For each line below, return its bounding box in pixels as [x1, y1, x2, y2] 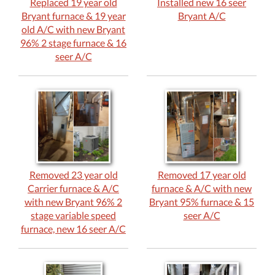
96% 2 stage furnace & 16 [20, 36, 126, 48]
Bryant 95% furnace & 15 [149, 195, 254, 207]
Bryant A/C [177, 9, 226, 21]
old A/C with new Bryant [21, 23, 125, 35]
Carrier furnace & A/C [28, 182, 119, 194]
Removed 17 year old [157, 168, 246, 180]
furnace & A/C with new [152, 182, 252, 194]
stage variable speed [31, 209, 116, 221]
